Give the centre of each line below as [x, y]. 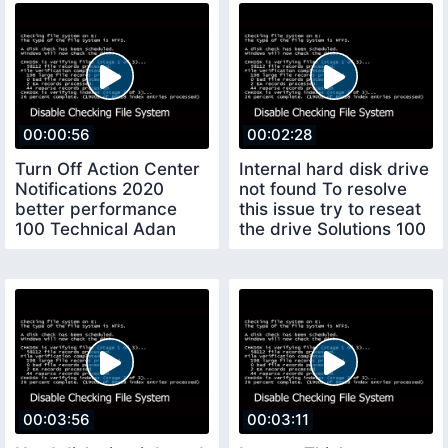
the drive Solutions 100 [332, 228]
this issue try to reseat [330, 208]
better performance [96, 208]
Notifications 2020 [89, 188]
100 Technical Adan [95, 228]
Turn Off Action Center [107, 168]
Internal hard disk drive [334, 168]
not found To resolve [323, 188]
